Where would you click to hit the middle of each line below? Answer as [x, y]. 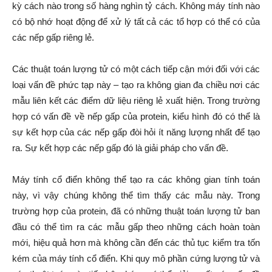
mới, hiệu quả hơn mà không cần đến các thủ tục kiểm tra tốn [136, 243]
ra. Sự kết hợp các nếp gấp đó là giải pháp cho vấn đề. [120, 148]
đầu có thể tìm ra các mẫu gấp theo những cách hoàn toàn [136, 227]
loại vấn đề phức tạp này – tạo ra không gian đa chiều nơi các [136, 85]
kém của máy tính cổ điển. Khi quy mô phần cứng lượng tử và [136, 258]
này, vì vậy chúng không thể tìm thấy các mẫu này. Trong [136, 195]
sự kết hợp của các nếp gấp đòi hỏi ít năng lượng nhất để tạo [136, 132]
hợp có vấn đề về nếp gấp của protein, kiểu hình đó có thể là [136, 116]
